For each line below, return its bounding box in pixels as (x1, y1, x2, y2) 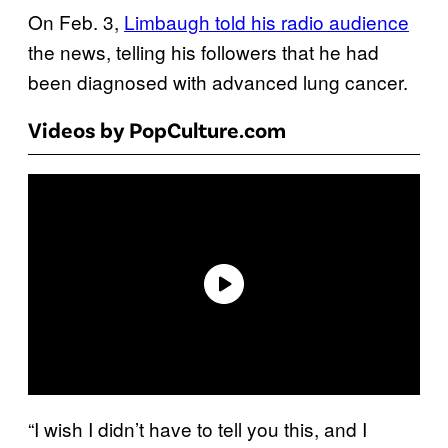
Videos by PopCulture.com (28, 116, 286, 143)
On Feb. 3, (28, 8, 124, 36)
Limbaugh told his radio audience (124, 8, 409, 36)
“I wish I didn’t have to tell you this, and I (28, 414, 367, 442)
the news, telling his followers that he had (28, 38, 379, 66)
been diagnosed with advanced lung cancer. (28, 68, 408, 96)
